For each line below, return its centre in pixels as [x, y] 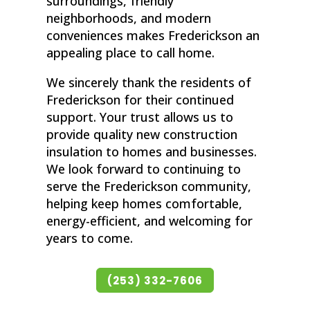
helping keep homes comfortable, [145, 204]
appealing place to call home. [131, 53]
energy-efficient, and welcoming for [150, 221]
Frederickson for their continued [140, 100]
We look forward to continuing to [144, 169]
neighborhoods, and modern [129, 18]
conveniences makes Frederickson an [153, 36]
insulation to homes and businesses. [152, 152]
